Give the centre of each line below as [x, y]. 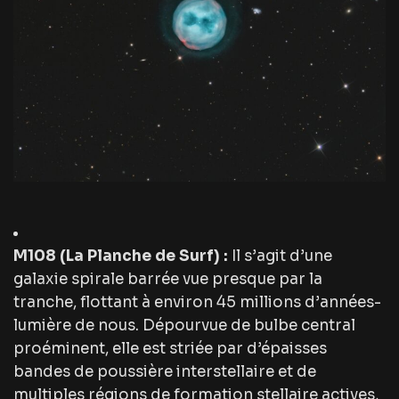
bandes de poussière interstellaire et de [165, 371]
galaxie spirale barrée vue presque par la [168, 279]
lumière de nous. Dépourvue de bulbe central [184, 325]
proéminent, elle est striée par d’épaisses [170, 348]
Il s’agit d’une [280, 256]
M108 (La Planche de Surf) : [121, 256]
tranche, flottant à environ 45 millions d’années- [197, 302]
